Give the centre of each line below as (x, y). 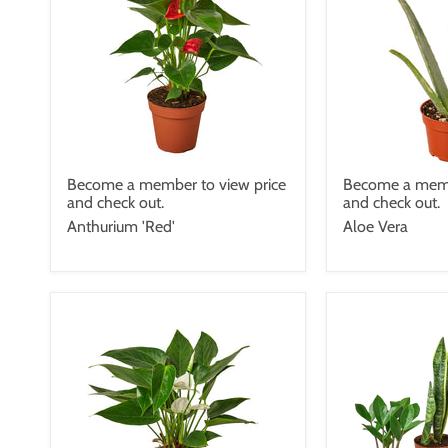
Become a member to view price (176, 184)
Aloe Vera (375, 226)
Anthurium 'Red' (121, 226)
